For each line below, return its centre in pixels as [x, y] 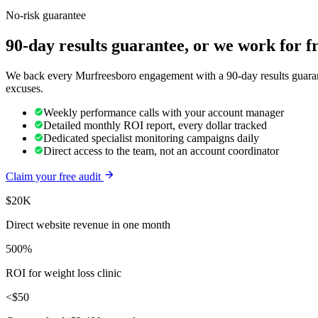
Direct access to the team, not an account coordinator [161, 150]
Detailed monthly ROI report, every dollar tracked [155, 125]
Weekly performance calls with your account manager [164, 112]
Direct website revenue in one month [88, 224]
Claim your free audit [55, 176]
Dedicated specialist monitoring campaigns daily [151, 138]
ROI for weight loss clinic [64, 273]
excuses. [24, 88]
